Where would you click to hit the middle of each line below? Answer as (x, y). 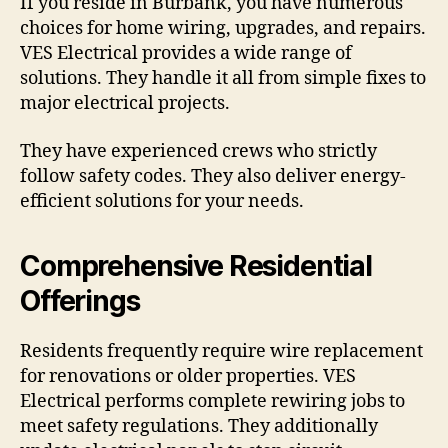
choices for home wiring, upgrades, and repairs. (223, 29)
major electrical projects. (125, 104)
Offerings (80, 300)
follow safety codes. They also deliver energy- (213, 176)
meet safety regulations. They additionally (199, 426)
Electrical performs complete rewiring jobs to (212, 401)
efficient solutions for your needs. (162, 201)
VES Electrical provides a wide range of (186, 54)
